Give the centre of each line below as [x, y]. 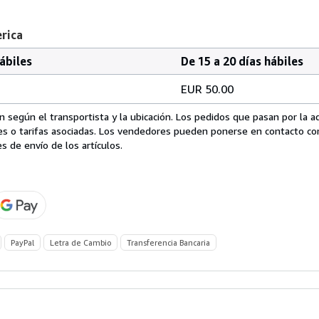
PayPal [22, 242]
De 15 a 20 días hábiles [242, 61]
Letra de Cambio [80, 242]
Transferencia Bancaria [168, 242]
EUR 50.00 [207, 89]
